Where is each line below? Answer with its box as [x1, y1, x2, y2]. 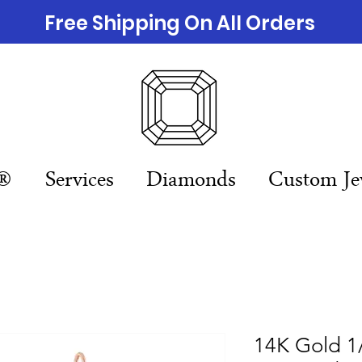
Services [44, 164, 114, 200]
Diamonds [146, 164, 236, 200]
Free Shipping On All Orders [44, 10, 315, 36]
